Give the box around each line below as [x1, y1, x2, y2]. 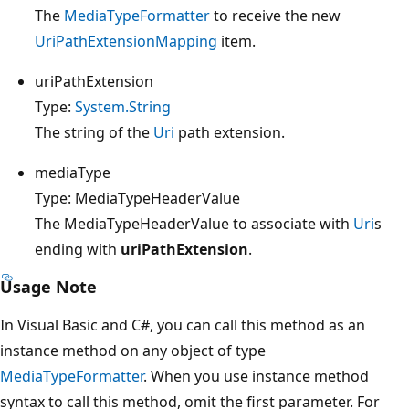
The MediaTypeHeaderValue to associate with [35, 213, 353, 234]
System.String [75, 96, 171, 117]
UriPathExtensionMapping [35, 30, 217, 51]
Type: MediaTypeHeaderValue [35, 187, 240, 208]
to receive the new [210, 5, 341, 26]
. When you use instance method [143, 365, 369, 386]
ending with [35, 238, 121, 259]
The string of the [35, 121, 153, 142]
